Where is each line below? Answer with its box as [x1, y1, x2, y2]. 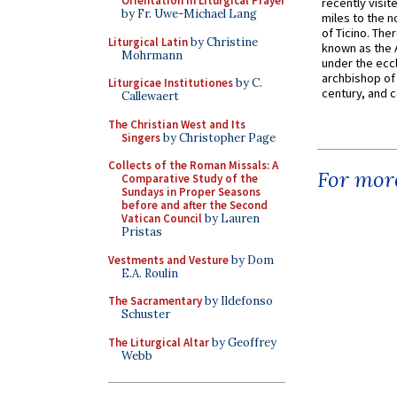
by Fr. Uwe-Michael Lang [121, 6, 257, 21]
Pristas [121, 224, 162, 239]
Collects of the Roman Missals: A [108, 158, 278, 173]
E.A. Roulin [121, 265, 178, 281]
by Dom [229, 252, 274, 268]
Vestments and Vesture [108, 252, 229, 268]
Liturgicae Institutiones [108, 75, 233, 90]
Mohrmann [121, 47, 183, 63]
